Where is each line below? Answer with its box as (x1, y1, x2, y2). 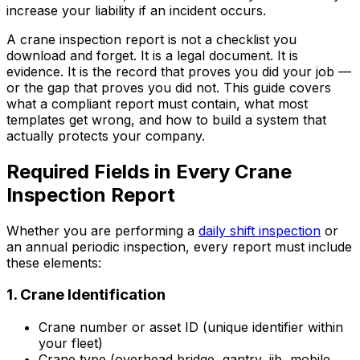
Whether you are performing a (6, 222, 198, 239)
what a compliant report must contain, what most (6, 95, 308, 112)
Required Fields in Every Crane (6, 159, 292, 183)
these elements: (6, 254, 101, 271)
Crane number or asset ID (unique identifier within (39, 319, 343, 336)
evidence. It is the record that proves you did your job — (6, 63, 351, 80)
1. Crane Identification (6, 285, 166, 305)
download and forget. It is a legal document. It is (6, 47, 298, 63)
